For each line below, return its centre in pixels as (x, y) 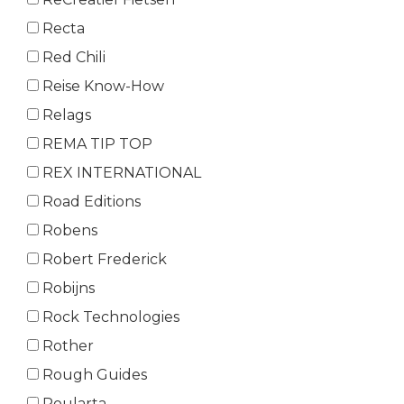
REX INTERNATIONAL (120, 173)
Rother (66, 346)
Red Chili (72, 58)
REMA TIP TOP (96, 144)
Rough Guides (93, 375)
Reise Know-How (101, 87)
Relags (65, 115)
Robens (68, 231)
